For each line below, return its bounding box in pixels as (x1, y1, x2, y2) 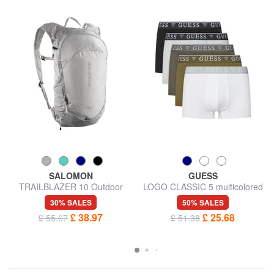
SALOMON (48, 169, 93, 182)
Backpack (52, 191, 89, 204)
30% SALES (50, 196, 92, 208)
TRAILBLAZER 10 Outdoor (18, 180, 123, 193)
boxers (190, 191, 216, 204)
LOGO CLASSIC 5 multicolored (143, 180, 263, 193)
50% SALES (182, 196, 224, 208)
